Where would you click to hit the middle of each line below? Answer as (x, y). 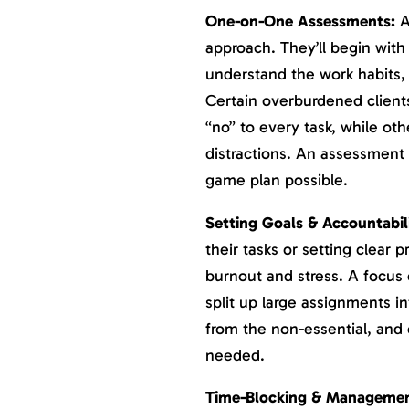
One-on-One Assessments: (302, 21)
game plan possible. (276, 180)
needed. (235, 355)
